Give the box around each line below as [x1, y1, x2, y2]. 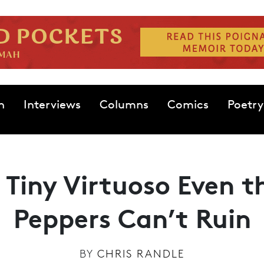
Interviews [23, 97, 81, 111]
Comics [167, 97, 209, 111]
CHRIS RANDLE [97, 247, 184, 260]
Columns [99, 97, 148, 111]
